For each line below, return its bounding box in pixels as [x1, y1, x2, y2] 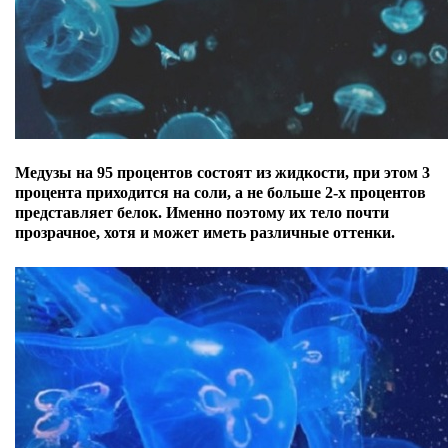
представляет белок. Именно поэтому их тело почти [15, 204, 389, 221]
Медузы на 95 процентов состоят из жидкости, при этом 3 [15, 164, 430, 181]
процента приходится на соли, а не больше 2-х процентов [15, 184, 426, 201]
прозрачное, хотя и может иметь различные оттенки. [15, 224, 395, 241]
